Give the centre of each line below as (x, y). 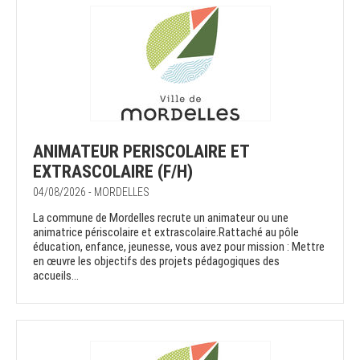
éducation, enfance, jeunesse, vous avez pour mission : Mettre (179, 247)
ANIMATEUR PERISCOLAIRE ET (141, 152)
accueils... (56, 276)
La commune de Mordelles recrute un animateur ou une (161, 218)
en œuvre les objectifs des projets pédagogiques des (156, 262)
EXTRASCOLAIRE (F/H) (113, 172)
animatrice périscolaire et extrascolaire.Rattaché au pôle (166, 233)
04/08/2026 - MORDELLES (91, 192)
